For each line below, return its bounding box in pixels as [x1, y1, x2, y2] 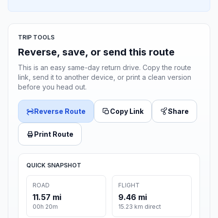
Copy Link [110, 107, 144, 116]
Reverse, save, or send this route [18, 46, 175, 58]
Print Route [34, 130, 73, 139]
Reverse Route [34, 107, 86, 116]
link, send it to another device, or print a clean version [18, 73, 191, 82]
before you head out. [18, 83, 87, 91]
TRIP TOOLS [18, 34, 54, 41]
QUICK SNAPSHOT [26, 162, 81, 169]
